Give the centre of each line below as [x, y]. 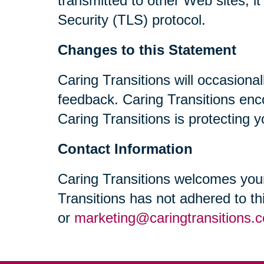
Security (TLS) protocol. [132, 20]
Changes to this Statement [147, 50]
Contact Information [125, 149]
